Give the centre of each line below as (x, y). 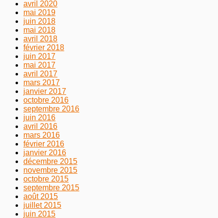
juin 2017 (39, 56)
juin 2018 (39, 21)
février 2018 (44, 47)
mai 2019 (39, 12)
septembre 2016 (51, 109)
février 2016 (44, 144)
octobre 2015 (46, 179)
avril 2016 (40, 126)
